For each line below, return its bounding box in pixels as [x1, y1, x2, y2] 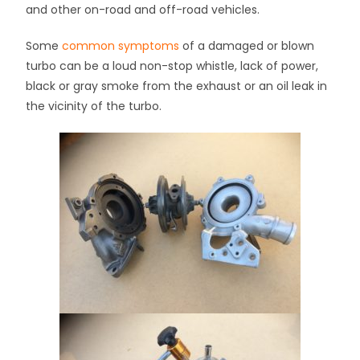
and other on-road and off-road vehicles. [26, 2, 260, 18]
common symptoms [62, 38, 180, 54]
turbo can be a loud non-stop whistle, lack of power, [26, 58, 319, 74]
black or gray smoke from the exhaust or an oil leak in [26, 78, 328, 94]
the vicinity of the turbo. [26, 98, 162, 114]
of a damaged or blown [179, 38, 315, 54]
